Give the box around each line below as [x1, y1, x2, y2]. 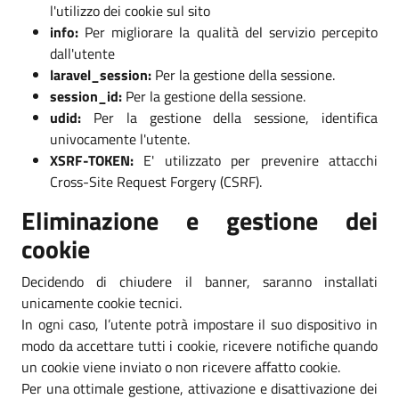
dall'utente [50, 42, 115, 64]
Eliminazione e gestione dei [21, 200, 378, 240]
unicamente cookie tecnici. [21, 291, 182, 313]
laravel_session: [50, 63, 151, 85]
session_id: [50, 85, 122, 107]
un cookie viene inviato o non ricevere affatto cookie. [21, 355, 340, 378]
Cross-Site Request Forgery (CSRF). [50, 170, 262, 192]
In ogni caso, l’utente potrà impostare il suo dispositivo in [21, 313, 378, 335]
